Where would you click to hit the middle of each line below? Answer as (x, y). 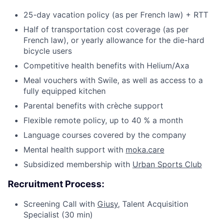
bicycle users (48, 51)
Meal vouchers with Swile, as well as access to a (113, 80)
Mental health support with (75, 149)
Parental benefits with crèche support (93, 105)
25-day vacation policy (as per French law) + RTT (116, 14)
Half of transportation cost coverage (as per (106, 29)
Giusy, (109, 204)
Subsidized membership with (78, 164)
